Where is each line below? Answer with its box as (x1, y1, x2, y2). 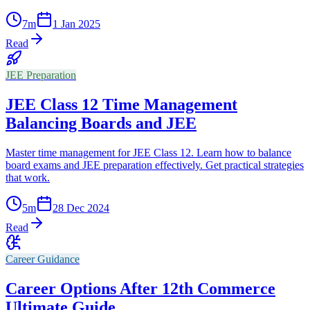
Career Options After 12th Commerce (6, 279, 275, 298)
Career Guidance (6, 253, 80, 266)
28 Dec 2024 (53, 202, 109, 215)
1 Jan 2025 (53, 18, 100, 30)
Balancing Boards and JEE (6, 114, 197, 133)
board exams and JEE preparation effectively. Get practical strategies (6, 159, 304, 172)
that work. (6, 172, 50, 184)
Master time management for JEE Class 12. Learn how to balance (6, 147, 291, 159)
